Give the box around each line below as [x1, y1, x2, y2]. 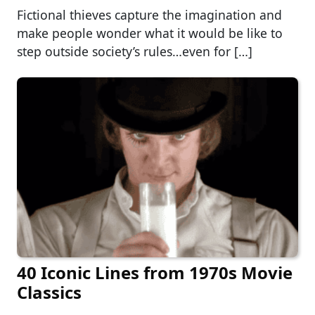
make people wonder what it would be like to [17, 24, 283, 41]
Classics [17, 280, 82, 304]
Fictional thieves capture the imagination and [17, 6, 282, 23]
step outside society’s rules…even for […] [17, 42, 252, 60]
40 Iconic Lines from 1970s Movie [17, 260, 292, 284]
